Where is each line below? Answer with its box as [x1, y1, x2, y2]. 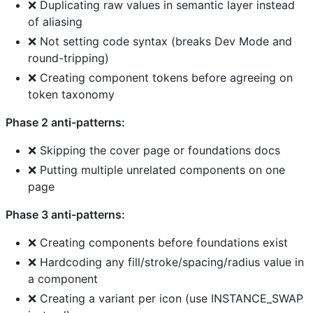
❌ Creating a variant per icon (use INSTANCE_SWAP [28, 291, 303, 305]
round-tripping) [28, 50, 109, 65]
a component [28, 271, 98, 286]
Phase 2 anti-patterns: [6, 115, 125, 129]
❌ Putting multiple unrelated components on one [28, 162, 285, 177]
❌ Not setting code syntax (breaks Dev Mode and [28, 34, 292, 48]
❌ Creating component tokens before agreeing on [28, 70, 293, 85]
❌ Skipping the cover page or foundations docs [28, 143, 280, 157]
